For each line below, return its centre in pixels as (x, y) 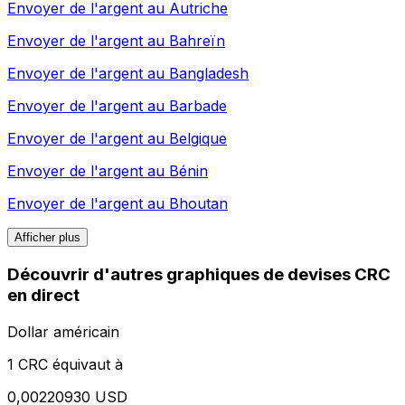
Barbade (198, 106)
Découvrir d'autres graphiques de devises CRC (199, 275)
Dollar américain (63, 331)
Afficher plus (47, 238)
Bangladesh (209, 74)
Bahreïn (197, 41)
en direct (43, 296)
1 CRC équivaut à (65, 364)
